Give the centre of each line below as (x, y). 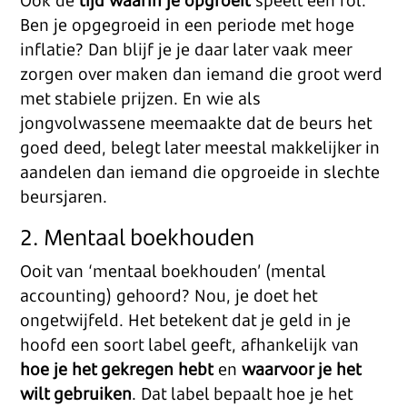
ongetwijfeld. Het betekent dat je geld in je (186, 320)
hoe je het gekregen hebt (117, 369)
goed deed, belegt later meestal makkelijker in (200, 147)
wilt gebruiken (76, 393)
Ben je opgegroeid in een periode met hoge (188, 25)
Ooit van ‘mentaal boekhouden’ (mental (173, 271)
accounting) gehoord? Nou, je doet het (169, 295)
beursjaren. (64, 196)
